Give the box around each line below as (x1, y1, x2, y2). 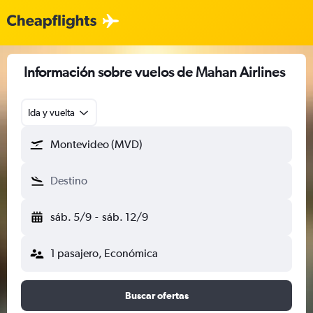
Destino (50, 174, 87, 187)
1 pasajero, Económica (50, 247, 158, 260)
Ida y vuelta (28, 107, 75, 118)
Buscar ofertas (124, 290, 189, 301)
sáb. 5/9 (50, 210, 92, 224)
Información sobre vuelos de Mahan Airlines (24, 64, 285, 80)
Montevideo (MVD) (50, 138, 143, 151)
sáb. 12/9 (101, 210, 148, 224)
